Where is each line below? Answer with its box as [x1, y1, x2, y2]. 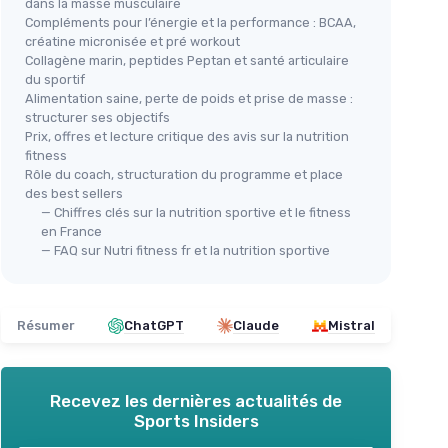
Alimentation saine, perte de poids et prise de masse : [25, 91, 353, 107]
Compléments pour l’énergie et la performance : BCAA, [25, 15, 356, 31]
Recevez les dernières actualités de [50, 391, 342, 412]
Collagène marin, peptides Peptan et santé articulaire [25, 53, 349, 69]
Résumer [17, 318, 75, 334]
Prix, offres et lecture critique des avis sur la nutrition [25, 129, 349, 145]
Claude [233, 318, 279, 334]
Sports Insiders [133, 411, 259, 432]
